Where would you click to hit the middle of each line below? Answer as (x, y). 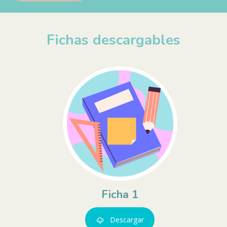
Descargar (127, 219)
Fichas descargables (113, 40)
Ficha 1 (120, 194)
